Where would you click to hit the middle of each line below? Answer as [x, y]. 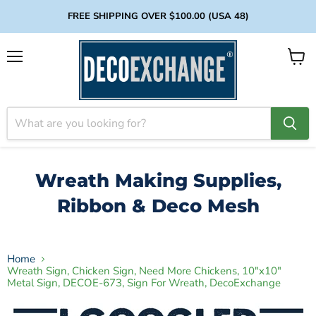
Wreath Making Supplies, [158, 180]
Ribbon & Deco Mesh [158, 206]
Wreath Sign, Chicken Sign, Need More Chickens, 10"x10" [144, 271]
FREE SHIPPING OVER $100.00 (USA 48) [158, 16]
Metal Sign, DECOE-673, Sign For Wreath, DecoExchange [144, 283]
